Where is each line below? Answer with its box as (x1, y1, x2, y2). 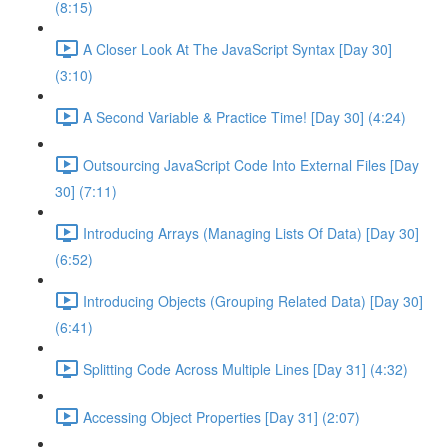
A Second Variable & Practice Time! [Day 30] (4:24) (83, 106, 406, 127)
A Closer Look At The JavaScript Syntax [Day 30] (83, 38, 392, 59)
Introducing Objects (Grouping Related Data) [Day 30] (83, 290, 423, 311)
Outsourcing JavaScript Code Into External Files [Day (83, 154, 419, 175)
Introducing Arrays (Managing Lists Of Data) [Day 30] (83, 222, 419, 243)
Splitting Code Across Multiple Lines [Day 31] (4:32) (83, 358, 408, 379)
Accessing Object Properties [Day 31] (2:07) (83, 406, 360, 427)
